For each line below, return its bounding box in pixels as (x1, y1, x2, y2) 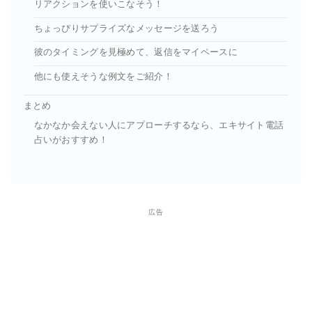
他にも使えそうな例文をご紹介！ (33, 71, 173, 81)
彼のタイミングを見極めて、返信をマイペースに (33, 47, 237, 58)
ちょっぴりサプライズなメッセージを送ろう (33, 23, 219, 33)
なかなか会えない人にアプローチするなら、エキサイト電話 (33, 120, 284, 131)
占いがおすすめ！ (33, 135, 108, 146)
